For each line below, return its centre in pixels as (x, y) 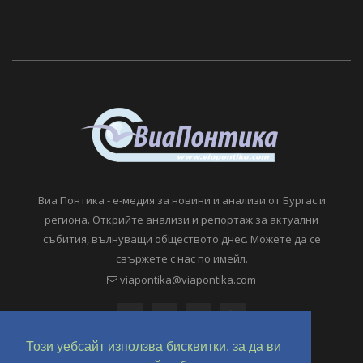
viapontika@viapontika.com (187, 279)
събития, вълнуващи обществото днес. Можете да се (181, 239)
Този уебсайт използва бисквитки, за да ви (154, 347)
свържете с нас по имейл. (181, 258)
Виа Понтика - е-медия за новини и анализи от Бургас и (181, 200)
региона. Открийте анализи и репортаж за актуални (181, 219)
